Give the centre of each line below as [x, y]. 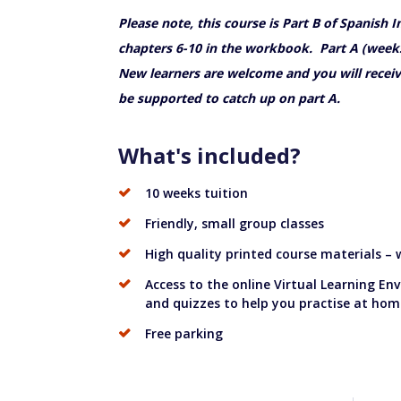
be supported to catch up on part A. [229, 98]
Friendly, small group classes [235, 223]
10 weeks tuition [196, 192]
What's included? [209, 155]
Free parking [184, 333]
